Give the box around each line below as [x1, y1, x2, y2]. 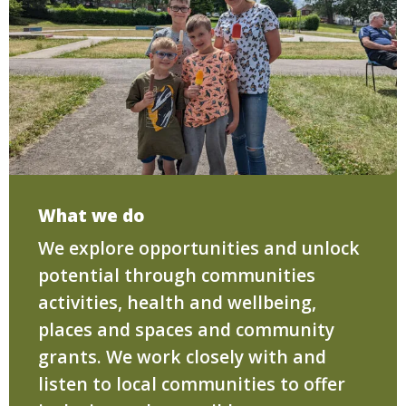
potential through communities [38, 262, 315, 287]
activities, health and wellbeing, [38, 289, 316, 314]
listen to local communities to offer [38, 371, 345, 396]
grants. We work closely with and [38, 343, 326, 369]
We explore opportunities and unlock [38, 235, 360, 260]
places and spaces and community [38, 316, 334, 342]
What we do [38, 203, 145, 227]
